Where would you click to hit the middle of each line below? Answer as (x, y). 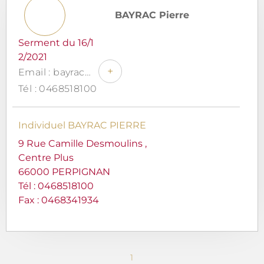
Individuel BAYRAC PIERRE (82, 125)
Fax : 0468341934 (59, 200)
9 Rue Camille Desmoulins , (82, 143)
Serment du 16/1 (56, 43)
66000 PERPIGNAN (64, 172)
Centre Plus (46, 158)
